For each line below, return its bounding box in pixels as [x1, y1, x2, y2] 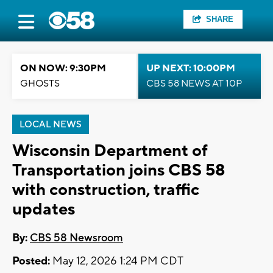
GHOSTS [20, 77, 60, 90]
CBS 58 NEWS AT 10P [146, 77, 242, 90]
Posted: [12, 254, 50, 269]
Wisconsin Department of [12, 140, 208, 161]
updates [12, 199, 75, 220]
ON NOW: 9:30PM [20, 62, 106, 74]
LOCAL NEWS [19, 119, 82, 130]
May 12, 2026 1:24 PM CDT [50, 254, 183, 269]
